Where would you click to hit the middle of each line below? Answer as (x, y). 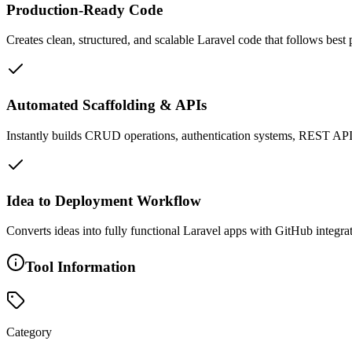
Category (29, 332)
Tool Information (81, 266)
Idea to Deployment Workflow (104, 200)
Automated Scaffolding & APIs (106, 105)
